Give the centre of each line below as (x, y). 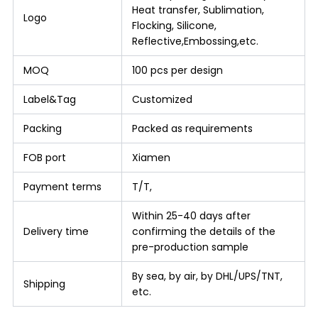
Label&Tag (49, 99)
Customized (162, 99)
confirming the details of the (203, 231)
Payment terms (62, 186)
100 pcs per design (177, 70)
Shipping (44, 284)
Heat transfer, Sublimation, (198, 10)
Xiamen (151, 157)
